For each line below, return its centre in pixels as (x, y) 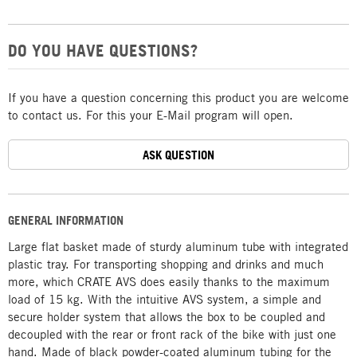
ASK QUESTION (178, 155)
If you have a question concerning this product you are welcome (178, 97)
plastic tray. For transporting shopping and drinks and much (166, 264)
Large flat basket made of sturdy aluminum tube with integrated (178, 246)
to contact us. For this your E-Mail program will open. (151, 115)
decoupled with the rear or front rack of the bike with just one (172, 334)
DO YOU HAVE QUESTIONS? (103, 50)
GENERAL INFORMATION (66, 220)
